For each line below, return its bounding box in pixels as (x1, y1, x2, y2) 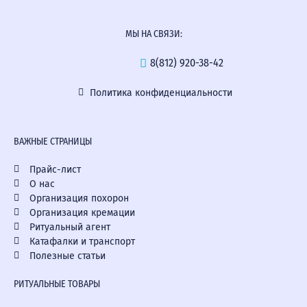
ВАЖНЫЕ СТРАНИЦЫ (14, 135, 92, 147)
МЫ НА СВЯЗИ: (125, 27, 182, 40)
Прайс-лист (29, 163, 81, 175)
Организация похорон (29, 192, 129, 204)
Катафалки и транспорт (29, 235, 135, 247)
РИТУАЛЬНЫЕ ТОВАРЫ (14, 278, 100, 290)
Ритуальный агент (29, 221, 110, 233)
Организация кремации (29, 206, 135, 219)
